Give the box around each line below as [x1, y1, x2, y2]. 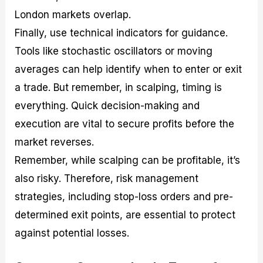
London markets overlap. [15, 8, 131, 21]
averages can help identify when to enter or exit [15, 63, 242, 75]
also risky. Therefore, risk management [15, 172, 199, 184]
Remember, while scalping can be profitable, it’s [15, 154, 241, 166]
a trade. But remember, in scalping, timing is [15, 81, 222, 93]
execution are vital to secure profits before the [15, 117, 235, 130]
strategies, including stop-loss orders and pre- [15, 190, 234, 203]
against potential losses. [15, 227, 130, 239]
